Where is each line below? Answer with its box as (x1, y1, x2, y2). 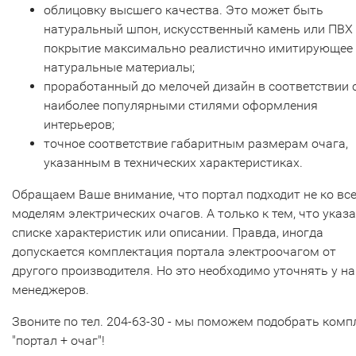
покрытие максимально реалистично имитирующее (44, 41, 353, 56)
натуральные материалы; (44, 60, 195, 75)
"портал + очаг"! (12, 333, 105, 348)
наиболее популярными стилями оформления (44, 98, 318, 113)
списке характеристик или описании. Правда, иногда (12, 225, 323, 240)
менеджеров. (12, 282, 89, 297)
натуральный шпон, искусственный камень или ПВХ (44, 21, 353, 37)
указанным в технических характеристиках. (44, 155, 303, 170)
